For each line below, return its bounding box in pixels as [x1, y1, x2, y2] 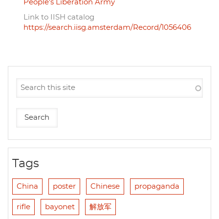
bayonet [45, 203, 75, 211]
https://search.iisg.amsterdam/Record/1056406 [23, 23, 191, 31]
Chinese [90, 182, 120, 190]
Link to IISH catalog [23, 13, 94, 21]
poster [53, 182, 76, 190]
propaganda [134, 182, 179, 190]
